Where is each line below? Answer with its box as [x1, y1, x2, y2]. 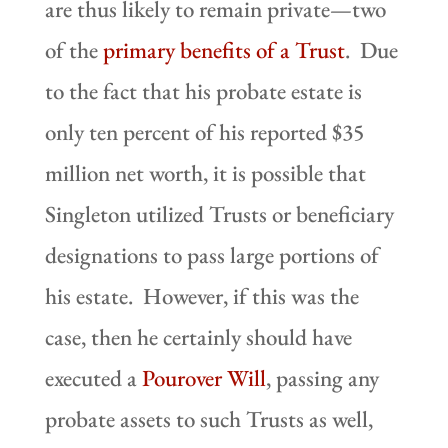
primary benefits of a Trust [102, 34, 345, 65]
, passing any [265, 362, 379, 393]
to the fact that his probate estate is [44, 75, 362, 106]
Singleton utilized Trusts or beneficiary [44, 198, 394, 229]
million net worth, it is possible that [44, 157, 366, 188]
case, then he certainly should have [44, 321, 352, 352]
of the [44, 34, 103, 65]
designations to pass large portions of [44, 239, 379, 270]
